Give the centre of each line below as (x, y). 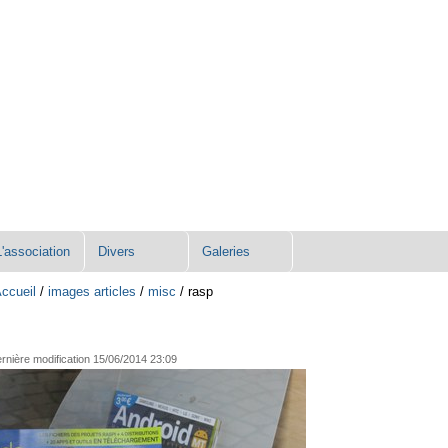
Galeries (225, 251)
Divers (117, 251)
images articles (92, 292)
